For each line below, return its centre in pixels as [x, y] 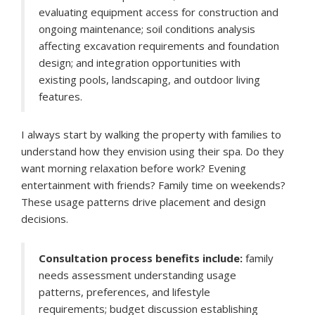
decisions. [45, 219]
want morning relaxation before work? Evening [134, 168]
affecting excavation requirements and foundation [159, 46]
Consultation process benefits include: [141, 258]
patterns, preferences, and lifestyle [124, 292]
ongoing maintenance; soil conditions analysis [147, 29]
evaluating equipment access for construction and [159, 12]
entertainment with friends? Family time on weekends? [153, 185]
